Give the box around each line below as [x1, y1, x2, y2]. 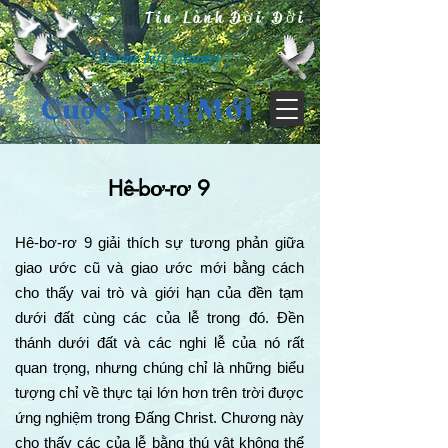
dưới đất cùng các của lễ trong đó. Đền [15, 309, 304, 326]
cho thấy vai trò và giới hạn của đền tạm [15, 284, 304, 301]
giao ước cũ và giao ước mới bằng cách [15, 259, 304, 276]
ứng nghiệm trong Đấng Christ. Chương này [15, 409, 304, 426]
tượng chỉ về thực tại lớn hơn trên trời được [15, 384, 304, 401]
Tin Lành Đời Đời [145, 7, 306, 28]
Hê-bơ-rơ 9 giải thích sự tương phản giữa [15, 234, 304, 251]
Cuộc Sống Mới [40, 91, 253, 126]
